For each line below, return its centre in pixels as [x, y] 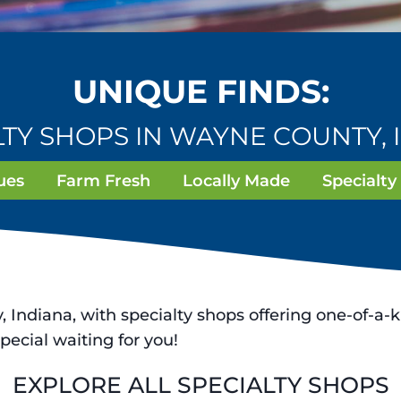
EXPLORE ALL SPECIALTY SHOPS [200, 384]
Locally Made [236, 180]
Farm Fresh [103, 180]
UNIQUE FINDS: [200, 92]
